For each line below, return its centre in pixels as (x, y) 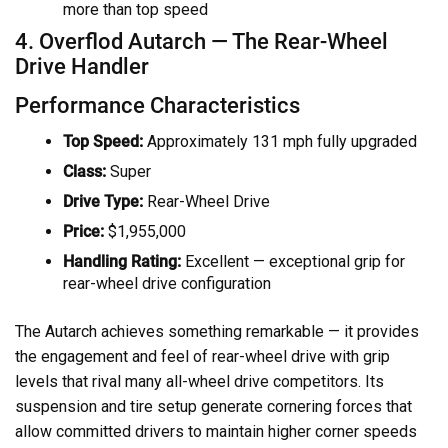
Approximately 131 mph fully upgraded (280, 142)
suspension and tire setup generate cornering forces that (213, 407)
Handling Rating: (122, 262)
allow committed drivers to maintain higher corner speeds (216, 432)
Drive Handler (82, 66)
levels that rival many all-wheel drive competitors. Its (199, 382)
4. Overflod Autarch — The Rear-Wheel (201, 41)
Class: (84, 172)
